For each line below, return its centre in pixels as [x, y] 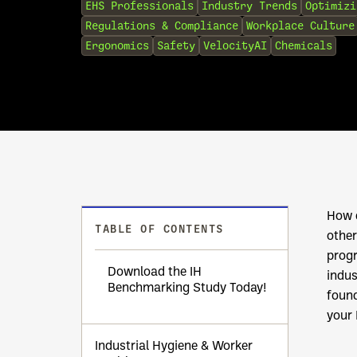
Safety [176, 46]
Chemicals [304, 46]
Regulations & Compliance [162, 26]
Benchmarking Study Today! [189, 287]
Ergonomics [117, 46]
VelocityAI [235, 46]
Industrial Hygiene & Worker [174, 345]
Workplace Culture [300, 26]
